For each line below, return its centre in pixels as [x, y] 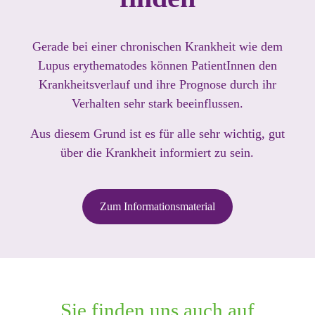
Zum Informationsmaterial [157, 206]
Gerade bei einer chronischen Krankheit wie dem [157, 46]
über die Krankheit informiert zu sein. [157, 152]
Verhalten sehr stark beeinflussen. [157, 103]
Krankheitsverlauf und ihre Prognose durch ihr [157, 84]
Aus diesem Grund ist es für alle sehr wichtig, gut [157, 133]
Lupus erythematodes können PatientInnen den [157, 65]
